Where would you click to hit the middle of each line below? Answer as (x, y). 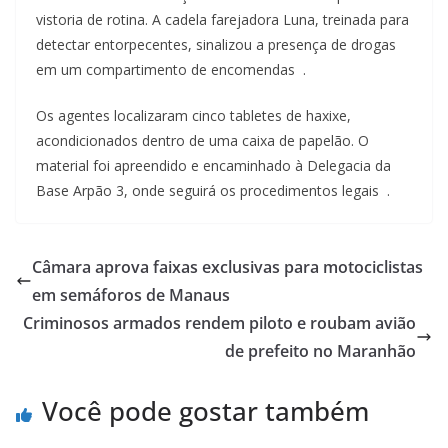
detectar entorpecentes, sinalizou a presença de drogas (216, 44)
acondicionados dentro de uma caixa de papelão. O (202, 140)
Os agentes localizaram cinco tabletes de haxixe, (193, 115)
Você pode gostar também (205, 410)
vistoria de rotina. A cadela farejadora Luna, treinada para (222, 19)
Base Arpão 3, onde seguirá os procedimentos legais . (213, 190)
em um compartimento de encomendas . (171, 69)
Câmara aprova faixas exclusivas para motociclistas (227, 266)
